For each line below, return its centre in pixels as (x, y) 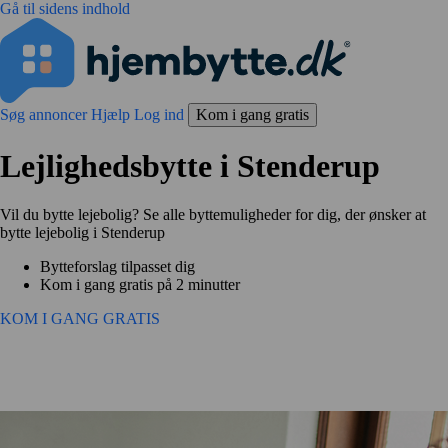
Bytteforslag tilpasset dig (117, 266)
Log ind (161, 114)
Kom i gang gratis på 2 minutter (140, 284)
